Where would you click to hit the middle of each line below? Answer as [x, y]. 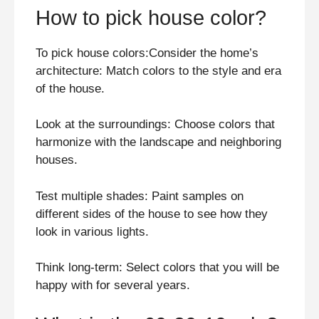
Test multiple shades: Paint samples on [140, 196]
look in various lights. [92, 231]
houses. [57, 160]
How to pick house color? [151, 17]
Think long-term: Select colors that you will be [157, 268]
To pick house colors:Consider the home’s [147, 53]
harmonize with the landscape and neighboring [158, 142]
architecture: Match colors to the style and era [158, 70]
